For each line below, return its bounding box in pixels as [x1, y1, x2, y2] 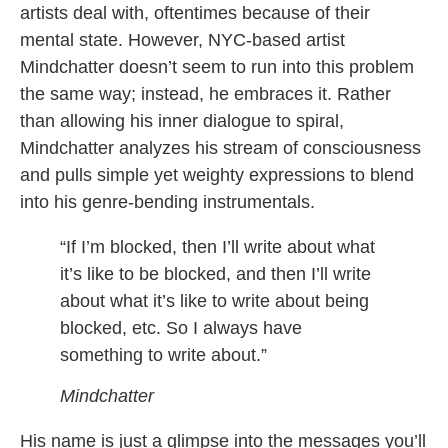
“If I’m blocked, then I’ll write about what [60, 236, 375, 257]
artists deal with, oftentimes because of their [20, 2, 370, 23]
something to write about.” [60, 344, 267, 365]
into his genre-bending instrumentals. [20, 191, 315, 212]
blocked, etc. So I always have [60, 317, 302, 338]
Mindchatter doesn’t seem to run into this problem [20, 56, 414, 77]
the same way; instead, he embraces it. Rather [20, 83, 391, 104]
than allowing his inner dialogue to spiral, [20, 110, 344, 131]
